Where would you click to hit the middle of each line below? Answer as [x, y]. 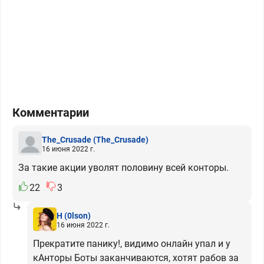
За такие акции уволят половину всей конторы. [123, 168]
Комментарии [51, 113]
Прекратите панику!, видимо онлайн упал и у [132, 244]
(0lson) [77, 215]
